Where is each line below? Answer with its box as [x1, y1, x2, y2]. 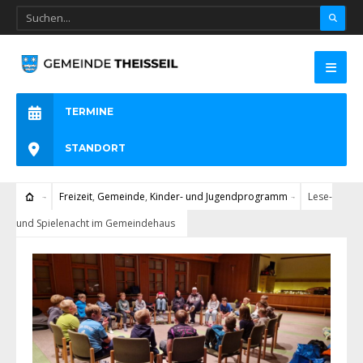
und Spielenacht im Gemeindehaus [16, 216, 175, 231]
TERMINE [65, 105, 113, 118]
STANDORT [65, 142, 126, 155]
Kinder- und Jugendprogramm [149, 190, 288, 204]
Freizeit [58, 190, 92, 204]
